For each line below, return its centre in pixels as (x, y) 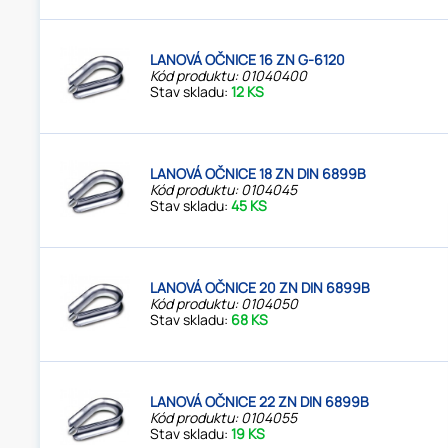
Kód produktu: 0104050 (224, 304)
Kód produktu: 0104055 (224, 418)
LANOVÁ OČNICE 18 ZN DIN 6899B (258, 174)
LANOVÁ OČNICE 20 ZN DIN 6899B (260, 288)
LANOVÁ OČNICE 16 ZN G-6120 (248, 60)
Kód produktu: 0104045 (224, 190)
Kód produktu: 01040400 (229, 76)
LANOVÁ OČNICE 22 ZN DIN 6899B (260, 402)
